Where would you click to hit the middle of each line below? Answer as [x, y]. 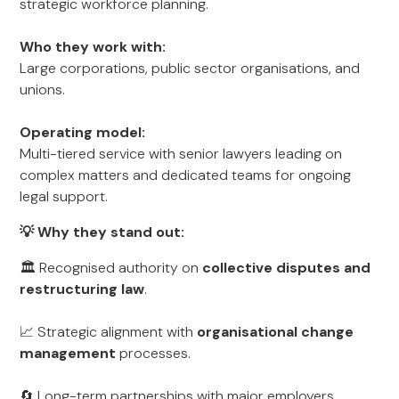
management [68, 353]
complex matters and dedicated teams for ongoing [186, 175]
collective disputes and [287, 268]
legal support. [64, 196]
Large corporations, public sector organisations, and [190, 68]
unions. [43, 90]
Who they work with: [93, 47]
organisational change [276, 332]
